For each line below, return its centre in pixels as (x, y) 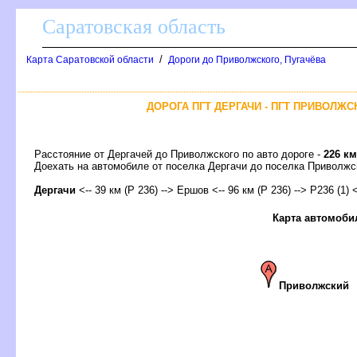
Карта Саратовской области (90, 60)
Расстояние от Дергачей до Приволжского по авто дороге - (179, 154)
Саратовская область (134, 27)
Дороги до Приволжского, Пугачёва (247, 60)
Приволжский (314, 285)
